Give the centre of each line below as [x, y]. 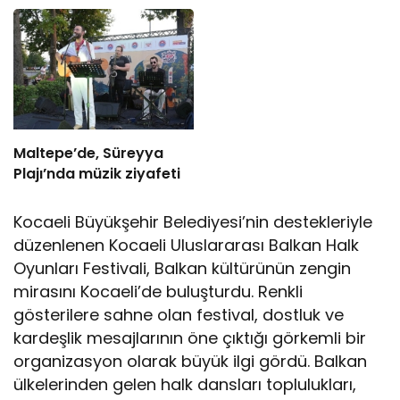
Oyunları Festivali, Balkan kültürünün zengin [183, 268]
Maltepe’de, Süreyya [88, 153]
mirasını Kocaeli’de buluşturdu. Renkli [158, 291]
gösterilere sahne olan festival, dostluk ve [179, 314]
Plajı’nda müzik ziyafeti [97, 173]
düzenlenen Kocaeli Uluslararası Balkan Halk [187, 245]
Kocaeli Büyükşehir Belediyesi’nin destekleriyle [193, 221]
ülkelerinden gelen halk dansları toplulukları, [185, 384]
